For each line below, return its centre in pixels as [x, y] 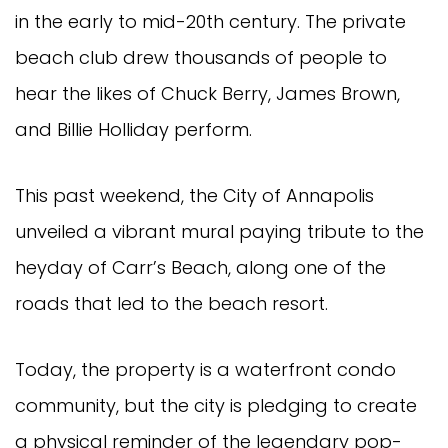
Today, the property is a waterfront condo [205, 369]
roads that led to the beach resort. [171, 303]
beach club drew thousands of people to [201, 57]
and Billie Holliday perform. [133, 129]
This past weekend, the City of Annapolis [194, 195]
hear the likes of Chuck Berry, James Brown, [207, 93]
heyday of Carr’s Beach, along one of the [200, 267]
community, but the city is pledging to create [216, 405]
